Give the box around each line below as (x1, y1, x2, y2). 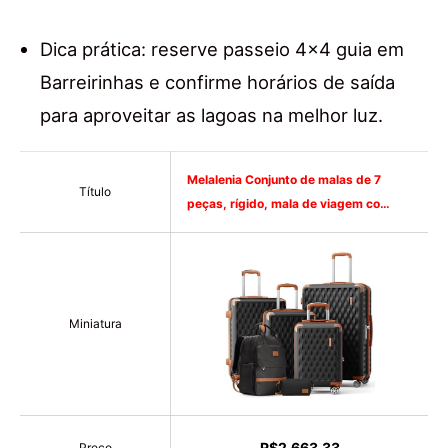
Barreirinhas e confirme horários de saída (40, 71, 395, 94)
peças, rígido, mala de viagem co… (187, 196, 390, 212)
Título (79, 184, 111, 200)
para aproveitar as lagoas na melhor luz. (40, 104, 383, 127)
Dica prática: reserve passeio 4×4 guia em (40, 38, 404, 61)
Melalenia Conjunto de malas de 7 (187, 172, 381, 188)
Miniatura (68, 316, 122, 332)
